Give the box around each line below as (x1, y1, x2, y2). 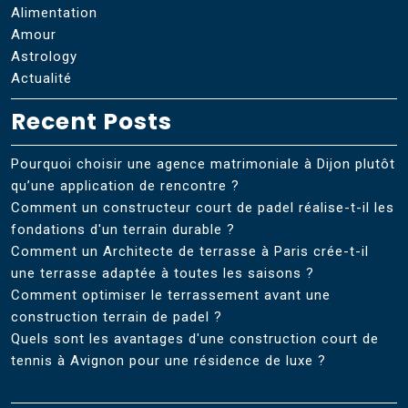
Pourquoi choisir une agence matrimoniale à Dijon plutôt (11, 155, 395, 172)
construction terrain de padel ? (11, 308, 222, 325)
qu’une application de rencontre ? (11, 177, 240, 194)
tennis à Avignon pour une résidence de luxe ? (11, 352, 326, 369)
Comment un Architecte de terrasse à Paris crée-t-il (11, 242, 369, 260)
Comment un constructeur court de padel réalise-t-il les (11, 199, 394, 216)
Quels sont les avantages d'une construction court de (11, 330, 379, 347)
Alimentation (11, 4, 97, 21)
